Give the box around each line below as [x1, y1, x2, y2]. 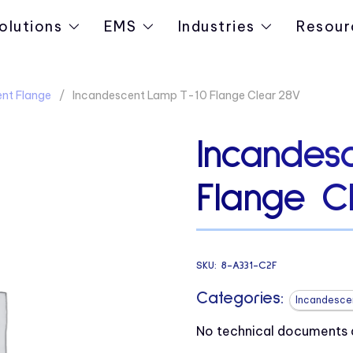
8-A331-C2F [221, 259, 277, 271]
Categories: [195, 289, 284, 307]
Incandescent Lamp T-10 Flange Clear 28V [72, 88, 300, 102]
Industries [177, 17, 256, 35]
